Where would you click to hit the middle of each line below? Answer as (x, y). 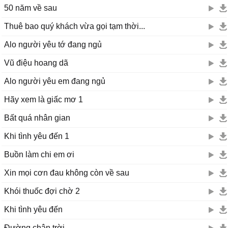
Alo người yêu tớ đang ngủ (53, 45)
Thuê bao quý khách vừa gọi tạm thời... (75, 26)
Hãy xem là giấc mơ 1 (44, 99)
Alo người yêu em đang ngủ (55, 81)
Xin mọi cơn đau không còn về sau (67, 173)
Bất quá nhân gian (37, 118)
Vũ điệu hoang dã (36, 63)
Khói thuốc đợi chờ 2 (42, 191)
